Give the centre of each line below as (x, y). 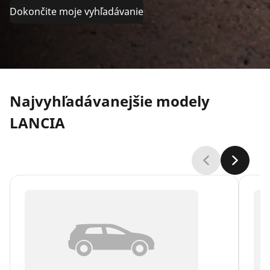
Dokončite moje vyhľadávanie (77, 12)
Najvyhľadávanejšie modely (110, 101)
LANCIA (37, 123)
